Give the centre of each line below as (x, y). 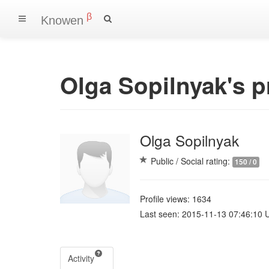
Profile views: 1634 (175, 198)
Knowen (62, 20)
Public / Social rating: (191, 161)
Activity (81, 258)
